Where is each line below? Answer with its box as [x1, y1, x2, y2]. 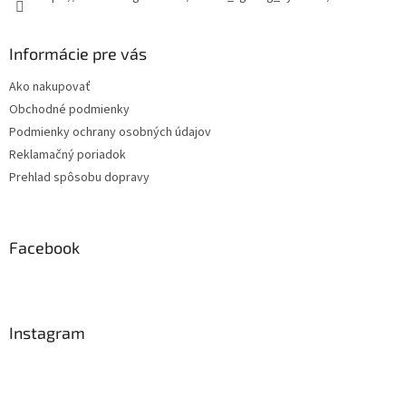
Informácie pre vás [9, 43, 147, 64]
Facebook [9, 237, 80, 258]
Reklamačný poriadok [9, 146, 126, 165]
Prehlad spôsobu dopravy [9, 169, 150, 188]
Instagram [9, 323, 85, 343]
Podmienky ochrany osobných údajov [9, 123, 211, 142]
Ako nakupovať [9, 78, 91, 97]
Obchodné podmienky [9, 101, 130, 120]
